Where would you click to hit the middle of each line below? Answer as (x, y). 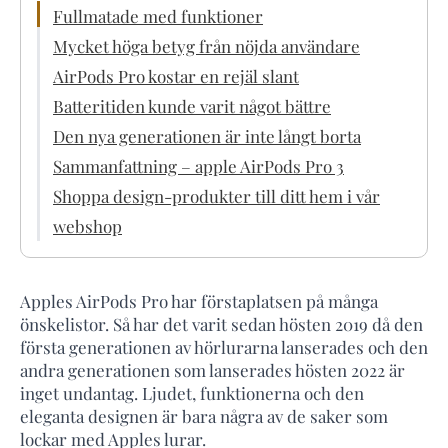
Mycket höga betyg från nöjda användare (206, 45)
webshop (87, 225)
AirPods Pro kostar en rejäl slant (176, 75)
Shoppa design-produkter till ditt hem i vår (216, 195)
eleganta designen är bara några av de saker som (204, 415)
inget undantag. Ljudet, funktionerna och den (192, 392)
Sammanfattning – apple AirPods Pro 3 (198, 165)
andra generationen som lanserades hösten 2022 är (212, 369)
